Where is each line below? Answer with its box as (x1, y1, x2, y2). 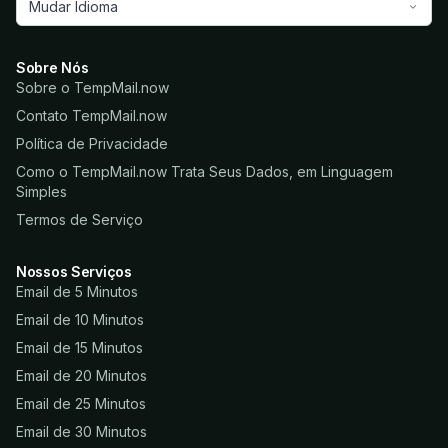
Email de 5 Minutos (16, 283, 138, 301)
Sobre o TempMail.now (16, 79, 169, 97)
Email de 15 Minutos (16, 339, 143, 357)
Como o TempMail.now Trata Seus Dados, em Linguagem (16, 163, 393, 181)
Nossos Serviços (16, 263, 132, 281)
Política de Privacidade (16, 135, 168, 153)
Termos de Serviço (16, 211, 143, 229)
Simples (16, 183, 67, 201)
